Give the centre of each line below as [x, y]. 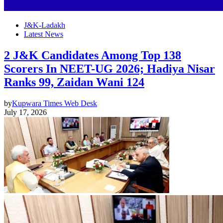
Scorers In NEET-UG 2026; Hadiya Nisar [110, 68]
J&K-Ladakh [45, 25]
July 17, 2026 [25, 112]
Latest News [44, 34]
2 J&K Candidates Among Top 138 [93, 55]
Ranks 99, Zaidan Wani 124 [74, 82]
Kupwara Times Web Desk [55, 103]
